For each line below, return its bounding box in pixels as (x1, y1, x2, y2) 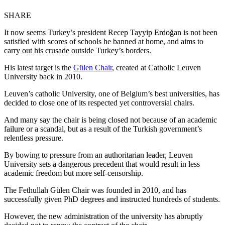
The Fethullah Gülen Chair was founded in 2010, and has (4, 185, 186, 194)
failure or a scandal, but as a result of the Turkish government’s (4, 124, 202, 133)
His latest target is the (4, 63, 73, 72)
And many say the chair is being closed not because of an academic (4, 115, 217, 124)
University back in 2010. (4, 72, 82, 81)
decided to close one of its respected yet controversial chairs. (4, 98, 194, 107)
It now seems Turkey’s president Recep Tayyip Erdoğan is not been (4, 28, 217, 37)
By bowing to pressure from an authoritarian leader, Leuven (4, 150, 193, 159)
